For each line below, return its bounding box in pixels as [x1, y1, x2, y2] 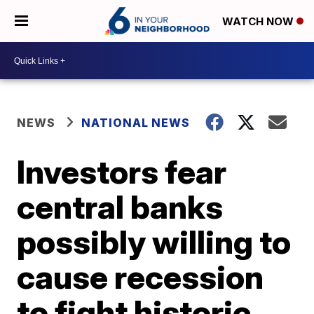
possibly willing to [17, 222, 292, 261]
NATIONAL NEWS [81, 116, 191, 130]
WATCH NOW [222, 15, 296, 29]
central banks [17, 187, 224, 226]
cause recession [17, 257, 264, 296]
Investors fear [17, 152, 227, 191]
